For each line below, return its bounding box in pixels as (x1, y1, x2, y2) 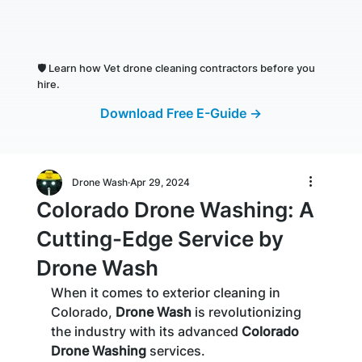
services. (145, 343, 208, 360)
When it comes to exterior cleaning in (50, 284, 284, 301)
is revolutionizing (191, 304, 305, 321)
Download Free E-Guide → (99, 105, 262, 122)
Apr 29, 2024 (129, 176, 190, 189)
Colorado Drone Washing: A (36, 197, 314, 223)
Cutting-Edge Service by (36, 226, 284, 252)
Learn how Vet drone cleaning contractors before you (48, 61, 315, 74)
